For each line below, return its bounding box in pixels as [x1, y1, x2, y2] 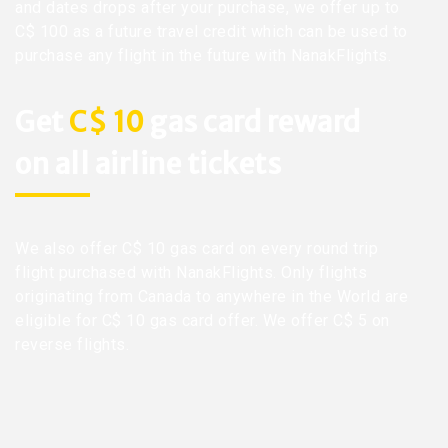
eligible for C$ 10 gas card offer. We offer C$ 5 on [15, 311, 390, 331]
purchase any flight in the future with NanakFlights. [15, 45, 391, 65]
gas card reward [144, 103, 361, 140]
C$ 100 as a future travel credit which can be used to [15, 21, 408, 41]
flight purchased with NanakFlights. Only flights [15, 263, 367, 283]
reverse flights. [15, 335, 129, 355]
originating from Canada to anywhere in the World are [15, 287, 408, 307]
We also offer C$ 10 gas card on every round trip [15, 239, 378, 259]
